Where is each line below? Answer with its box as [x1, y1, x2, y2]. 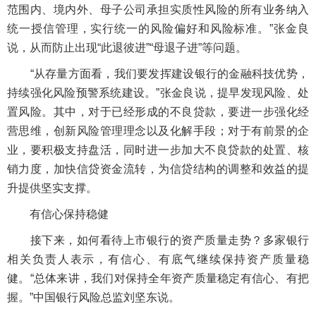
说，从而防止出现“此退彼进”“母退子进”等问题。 [7, 42, 247, 54]
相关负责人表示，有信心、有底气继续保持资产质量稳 [7, 253, 309, 265]
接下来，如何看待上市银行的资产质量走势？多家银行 [7, 234, 309, 246]
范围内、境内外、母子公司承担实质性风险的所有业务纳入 [7, 4, 309, 16]
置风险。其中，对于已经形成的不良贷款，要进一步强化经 [7, 106, 309, 118]
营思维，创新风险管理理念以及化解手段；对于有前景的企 [7, 125, 309, 137]
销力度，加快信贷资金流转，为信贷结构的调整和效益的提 [7, 163, 309, 175]
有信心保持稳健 [7, 208, 109, 220]
